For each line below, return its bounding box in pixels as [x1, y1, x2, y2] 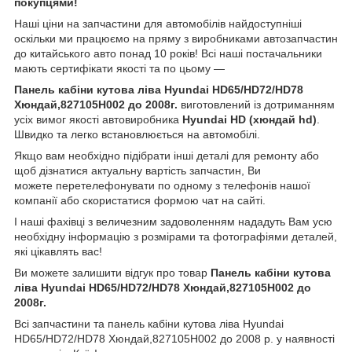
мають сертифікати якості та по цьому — [14, 61, 225, 75]
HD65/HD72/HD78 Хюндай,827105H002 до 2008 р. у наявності [14, 332, 335, 345]
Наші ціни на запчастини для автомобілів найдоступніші [14, 16, 302, 30]
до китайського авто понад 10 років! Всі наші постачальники [14, 46, 322, 60]
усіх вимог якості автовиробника [14, 112, 182, 126]
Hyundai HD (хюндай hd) [182, 112, 317, 126]
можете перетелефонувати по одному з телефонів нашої [14, 178, 310, 192]
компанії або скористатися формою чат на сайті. [14, 193, 266, 207]
